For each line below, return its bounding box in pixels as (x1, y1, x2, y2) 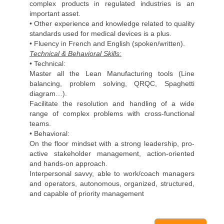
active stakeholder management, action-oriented (29, 149, 194, 157)
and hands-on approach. (29, 159, 107, 167)
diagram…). (29, 89, 69, 97)
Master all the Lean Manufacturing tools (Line (29, 69, 194, 77)
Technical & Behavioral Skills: (29, 49, 121, 57)
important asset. (29, 9, 80, 17)
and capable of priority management (29, 189, 146, 197)
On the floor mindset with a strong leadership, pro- (29, 139, 194, 147)
